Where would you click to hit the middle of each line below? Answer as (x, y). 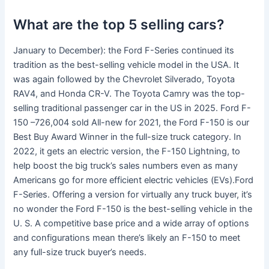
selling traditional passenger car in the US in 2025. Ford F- (132, 108)
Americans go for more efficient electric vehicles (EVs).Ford (134, 180)
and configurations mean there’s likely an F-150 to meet (127, 238)
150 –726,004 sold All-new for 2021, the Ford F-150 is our (131, 123)
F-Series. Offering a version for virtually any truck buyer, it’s (133, 195)
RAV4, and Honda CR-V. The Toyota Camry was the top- (129, 94)
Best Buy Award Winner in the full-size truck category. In (128, 137)
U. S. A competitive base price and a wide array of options (131, 224)
